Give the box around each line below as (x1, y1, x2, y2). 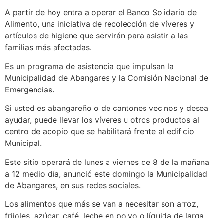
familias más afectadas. (5, 42, 91, 53)
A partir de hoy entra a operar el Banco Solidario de (5, 7, 197, 18)
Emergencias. (5, 84, 54, 94)
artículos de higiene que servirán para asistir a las (5, 31, 188, 41)
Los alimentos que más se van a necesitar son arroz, (5, 199, 198, 209)
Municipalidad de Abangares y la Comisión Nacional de (5, 73, 208, 83)
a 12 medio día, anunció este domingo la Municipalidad (5, 168, 207, 179)
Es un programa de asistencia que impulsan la (5, 61, 174, 71)
